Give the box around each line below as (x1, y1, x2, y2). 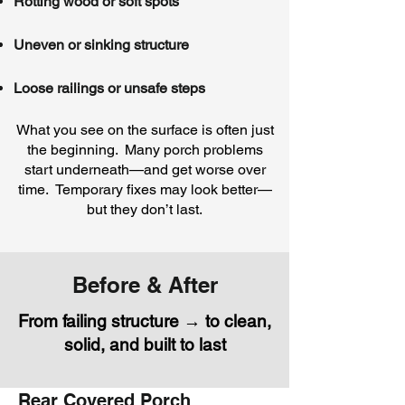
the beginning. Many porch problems (26, 141, 263, 158)
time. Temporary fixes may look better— (17, 181, 272, 198)
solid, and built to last (63, 334, 226, 354)
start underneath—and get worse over (24, 161, 266, 178)
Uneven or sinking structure (14, 36, 189, 53)
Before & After (71, 272, 218, 297)
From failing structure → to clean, (18, 311, 271, 331)
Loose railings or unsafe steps (14, 80, 205, 97)
